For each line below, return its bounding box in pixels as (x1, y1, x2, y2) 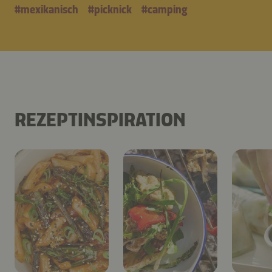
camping (148, 3, 188, 17)
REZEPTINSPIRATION (15, 108, 186, 132)
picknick (94, 3, 132, 17)
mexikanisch (21, 3, 78, 17)
